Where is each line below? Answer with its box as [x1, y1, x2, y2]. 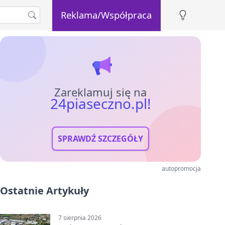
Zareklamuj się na [54, 84, 147, 99]
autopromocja [162, 164, 201, 173]
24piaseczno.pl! [50, 94, 151, 113]
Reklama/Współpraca [61, 8, 152, 21]
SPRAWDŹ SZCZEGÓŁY [58, 133, 143, 144]
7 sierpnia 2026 [58, 213, 101, 222]
